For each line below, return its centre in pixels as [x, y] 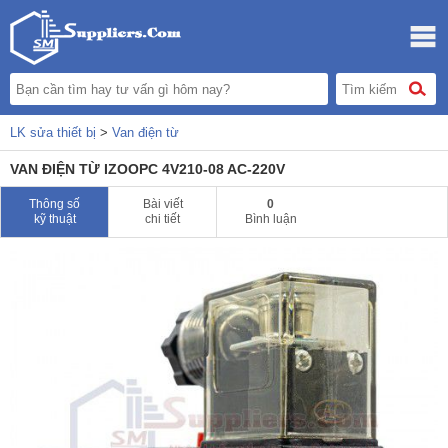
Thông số [55, 204]
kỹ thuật [54, 219]
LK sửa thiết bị [53, 132]
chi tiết [163, 219]
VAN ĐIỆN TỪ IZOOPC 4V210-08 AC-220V [147, 169]
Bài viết [162, 204]
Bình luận [270, 219]
